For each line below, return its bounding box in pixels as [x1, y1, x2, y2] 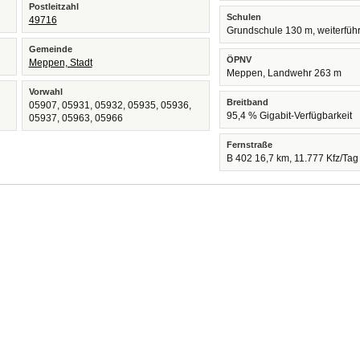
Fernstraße [227, 140, 273, 149]
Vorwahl [28, 87, 63, 96]
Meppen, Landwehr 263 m [227, 67, 342, 79]
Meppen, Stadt [28, 57, 92, 68]
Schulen [227, 12, 262, 22]
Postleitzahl [28, 2, 79, 11]
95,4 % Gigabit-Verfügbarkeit [227, 110, 353, 121]
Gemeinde [28, 44, 72, 54]
